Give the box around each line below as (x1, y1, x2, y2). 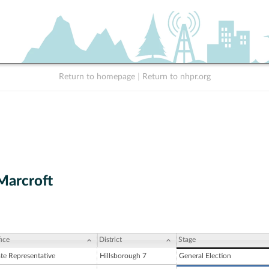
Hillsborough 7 (100, 252, 147, 260)
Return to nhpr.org (142, 73, 211, 81)
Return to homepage (58, 73, 135, 81)
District (99, 236, 122, 244)
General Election (179, 252, 231, 260)
